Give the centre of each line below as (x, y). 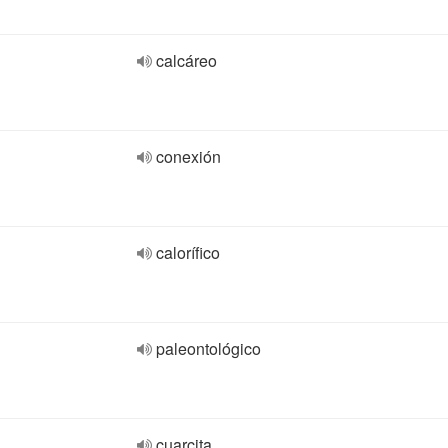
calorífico (188, 252)
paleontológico (208, 348)
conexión (188, 156)
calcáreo (186, 60)
